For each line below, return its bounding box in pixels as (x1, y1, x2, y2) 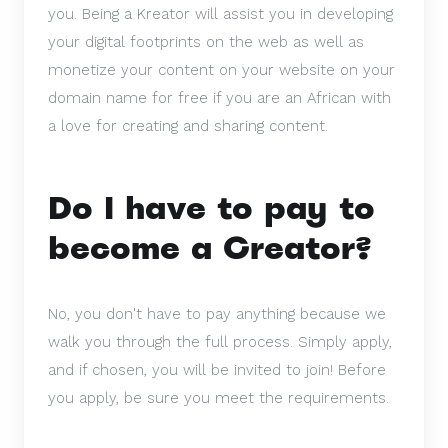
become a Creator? (48, 227, 372, 269)
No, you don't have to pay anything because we (48, 305, 386, 323)
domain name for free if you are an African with (48, 89, 391, 107)
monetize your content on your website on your (48, 61, 395, 79)
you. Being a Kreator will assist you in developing (48, 5, 393, 23)
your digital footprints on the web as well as (48, 33, 364, 51)
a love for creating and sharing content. (48, 117, 328, 135)
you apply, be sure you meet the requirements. (48, 389, 389, 407)
